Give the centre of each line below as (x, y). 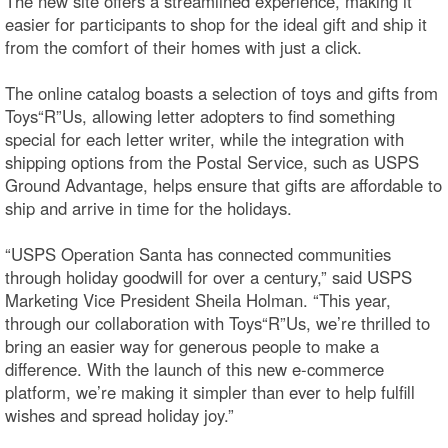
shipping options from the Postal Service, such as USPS (212, 162)
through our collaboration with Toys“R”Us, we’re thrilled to (217, 323)
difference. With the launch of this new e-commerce (194, 369)
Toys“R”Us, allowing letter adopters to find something (200, 116)
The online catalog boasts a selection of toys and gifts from (221, 93)
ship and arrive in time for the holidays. (148, 208)
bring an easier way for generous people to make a (192, 346)
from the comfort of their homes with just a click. (183, 47)
